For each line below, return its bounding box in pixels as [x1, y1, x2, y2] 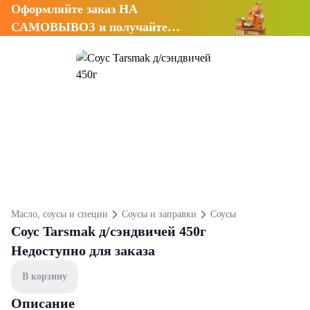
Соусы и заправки [121, 209, 197, 219]
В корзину [22, 271, 67, 282]
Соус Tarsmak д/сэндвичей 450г [11, 224, 206, 239]
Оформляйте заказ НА [11, 2, 138, 16]
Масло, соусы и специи [11, 209, 108, 219]
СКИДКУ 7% [11, 38, 87, 52]
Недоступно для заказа [11, 243, 155, 258]
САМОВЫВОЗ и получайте [11, 20, 167, 34]
